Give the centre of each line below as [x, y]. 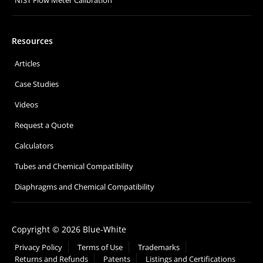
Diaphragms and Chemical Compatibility [85, 187]
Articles [27, 64]
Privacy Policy [38, 247]
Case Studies [37, 84]
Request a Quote [44, 125]
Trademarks [159, 247]
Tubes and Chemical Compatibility [74, 166]
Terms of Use [100, 247]
